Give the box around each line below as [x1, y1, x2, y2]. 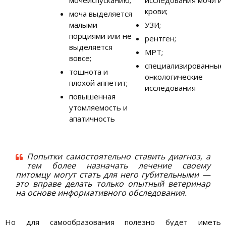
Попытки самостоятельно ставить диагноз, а [27, 150, 210, 162]
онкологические [145, 71, 203, 82]
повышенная [69, 91, 116, 101]
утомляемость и [69, 102, 128, 112]
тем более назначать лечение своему [27, 159, 210, 171]
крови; [145, 6, 167, 16]
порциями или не [69, 30, 132, 41]
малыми [69, 19, 97, 30]
